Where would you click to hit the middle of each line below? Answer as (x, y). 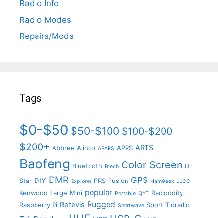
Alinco (86, 148)
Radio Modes (45, 20)
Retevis (72, 205)
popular (99, 193)
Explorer (81, 182)
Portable (125, 194)
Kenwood (34, 193)
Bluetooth (87, 166)
